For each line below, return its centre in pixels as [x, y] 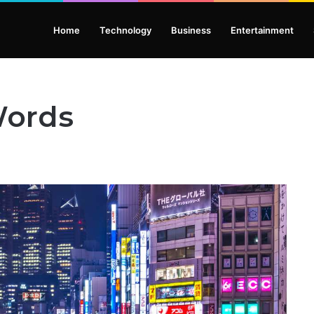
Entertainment [262, 30]
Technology [125, 30]
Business [191, 30]
